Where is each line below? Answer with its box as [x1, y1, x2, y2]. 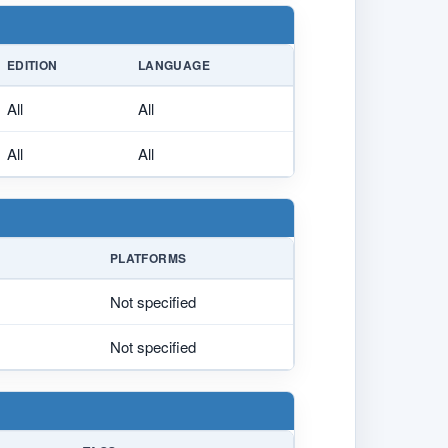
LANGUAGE [138, 55, 210, 74]
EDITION [7, 55, 58, 74]
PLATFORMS [110, 248, 187, 267]
